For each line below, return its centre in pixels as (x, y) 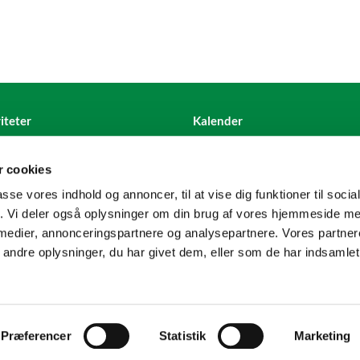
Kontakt (70, 250)
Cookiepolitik (136, 250)
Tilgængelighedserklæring (246, 250)
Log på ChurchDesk (231, 287)
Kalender (218, 120)
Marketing (322, 335)
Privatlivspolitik (120, 287)
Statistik (183, 335)
